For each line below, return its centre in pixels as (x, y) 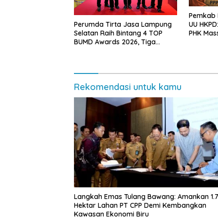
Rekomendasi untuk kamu (128, 87)
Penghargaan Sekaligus (112, 50)
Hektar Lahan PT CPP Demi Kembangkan (140, 206)
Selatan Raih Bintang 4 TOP (118, 33)
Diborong (89, 59)
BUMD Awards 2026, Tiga (115, 42)
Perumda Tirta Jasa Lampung (123, 24)
